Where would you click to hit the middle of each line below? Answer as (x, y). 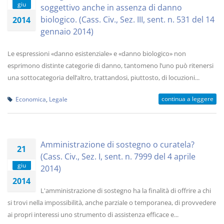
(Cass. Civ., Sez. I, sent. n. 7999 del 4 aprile (118, 156)
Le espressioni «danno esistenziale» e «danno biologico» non (97, 53)
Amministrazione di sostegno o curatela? (117, 144)
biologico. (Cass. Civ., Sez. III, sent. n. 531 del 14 (127, 19)
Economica (31, 99)
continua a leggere (187, 99)
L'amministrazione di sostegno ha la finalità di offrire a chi (126, 190)
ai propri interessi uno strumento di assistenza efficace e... (93, 214)
